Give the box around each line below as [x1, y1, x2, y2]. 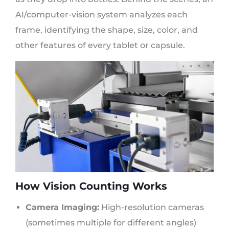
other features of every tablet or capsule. [15, 40, 185, 51]
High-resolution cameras [99, 202, 204, 213]
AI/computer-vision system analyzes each [15, 10, 188, 20]
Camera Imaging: [26, 202, 99, 213]
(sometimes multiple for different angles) [26, 218, 196, 228]
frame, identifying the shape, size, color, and [15, 25, 198, 35]
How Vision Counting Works [15, 180, 167, 193]
